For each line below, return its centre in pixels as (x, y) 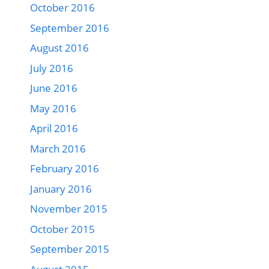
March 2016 (58, 148)
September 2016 (70, 28)
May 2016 (53, 108)
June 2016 (54, 88)
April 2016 (54, 128)
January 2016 (61, 189)
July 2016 (52, 68)
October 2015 (62, 229)
